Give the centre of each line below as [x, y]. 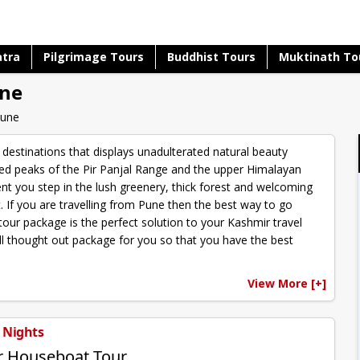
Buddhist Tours [212, 57]
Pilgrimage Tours [94, 57]
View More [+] [286, 284]
